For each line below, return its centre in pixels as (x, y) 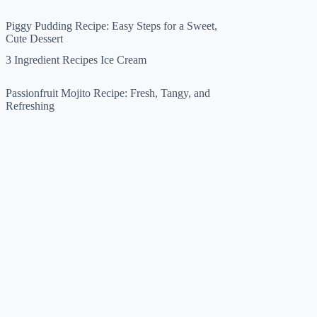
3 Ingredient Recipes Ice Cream (76, 59)
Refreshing (30, 106)
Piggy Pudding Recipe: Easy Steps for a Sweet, (112, 25)
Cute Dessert (35, 38)
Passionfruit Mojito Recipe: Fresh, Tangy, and (108, 93)
